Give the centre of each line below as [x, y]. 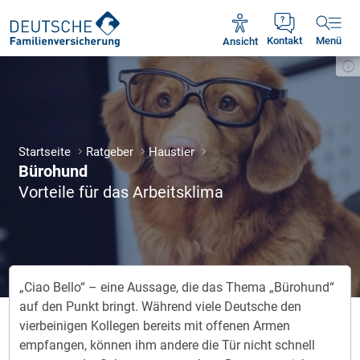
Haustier [173, 152]
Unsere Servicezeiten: [180, 10]
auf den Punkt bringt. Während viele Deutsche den [160, 307]
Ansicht [240, 41]
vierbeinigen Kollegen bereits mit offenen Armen [154, 326]
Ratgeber [111, 152]
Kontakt [284, 41]
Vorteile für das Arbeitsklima [121, 192]
